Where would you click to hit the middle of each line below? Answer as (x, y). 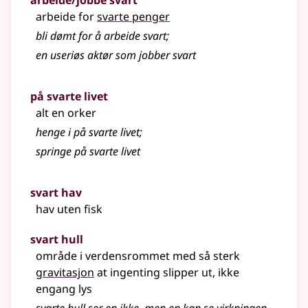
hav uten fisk (69, 209)
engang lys (64, 289)
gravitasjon (65, 273)
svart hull (57, 240)
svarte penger (133, 17)
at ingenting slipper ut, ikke (167, 273)
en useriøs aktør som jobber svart (116, 55)
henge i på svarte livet (88, 132)
